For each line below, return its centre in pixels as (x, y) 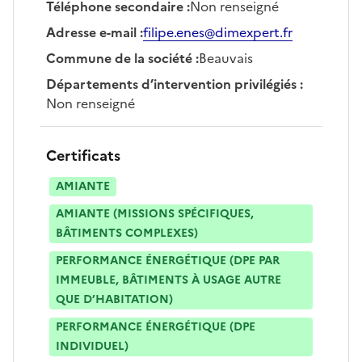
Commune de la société (119, 58)
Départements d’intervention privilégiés (171, 84)
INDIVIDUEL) (92, 346)
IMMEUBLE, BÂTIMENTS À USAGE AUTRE (168, 280)
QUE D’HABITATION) (114, 299)
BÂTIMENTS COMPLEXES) (127, 233)
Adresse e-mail (91, 32)
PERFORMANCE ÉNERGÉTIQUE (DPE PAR (168, 260)
